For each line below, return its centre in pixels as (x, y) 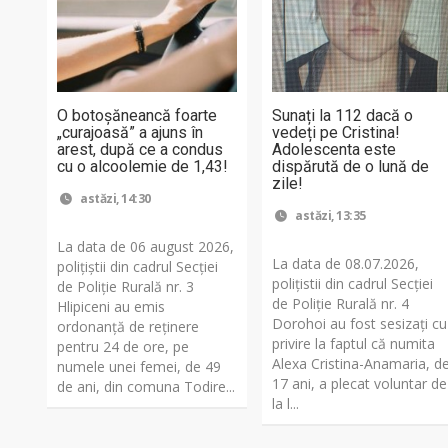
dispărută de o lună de (351, 167)
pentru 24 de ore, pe (123, 347)
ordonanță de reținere (128, 327)
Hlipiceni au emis (111, 307)
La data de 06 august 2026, (145, 247)
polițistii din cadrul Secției (353, 284)
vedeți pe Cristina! (336, 133)
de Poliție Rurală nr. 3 (125, 287)
